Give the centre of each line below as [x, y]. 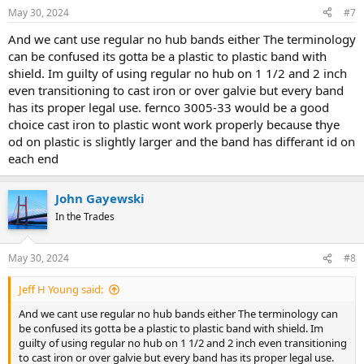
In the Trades [85, 216]
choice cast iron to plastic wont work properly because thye [174, 124]
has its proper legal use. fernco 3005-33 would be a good [169, 107]
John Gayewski [100, 198]
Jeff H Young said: [61, 289]
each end [33, 158]
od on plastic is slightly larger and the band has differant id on [182, 141]
